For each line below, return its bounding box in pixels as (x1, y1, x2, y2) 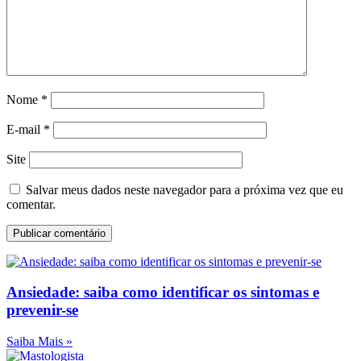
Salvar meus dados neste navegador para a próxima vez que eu (26, 182, 343, 197)
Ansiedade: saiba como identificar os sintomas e (6, 284, 319, 301)
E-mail (6, 122, 44, 136)
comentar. (6, 197, 56, 211)
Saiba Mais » (6, 334, 73, 349)
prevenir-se (6, 301, 78, 319)
